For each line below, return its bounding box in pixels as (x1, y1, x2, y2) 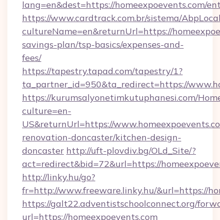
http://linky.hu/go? (22, 171, 95, 183)
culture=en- (22, 105, 71, 116)
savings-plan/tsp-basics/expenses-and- (22, 39, 184, 50)
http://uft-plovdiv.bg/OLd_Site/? (66, 145, 196, 156)
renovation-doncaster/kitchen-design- (22, 132, 181, 143)
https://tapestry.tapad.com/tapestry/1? (22, 65, 183, 77)
